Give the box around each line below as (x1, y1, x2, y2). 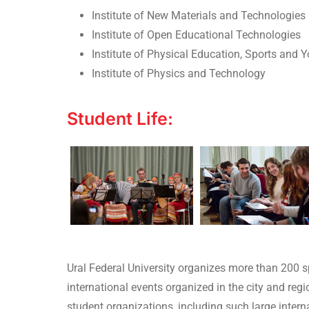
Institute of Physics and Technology (92, 66, 266, 80)
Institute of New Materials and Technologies (92, 8, 306, 22)
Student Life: (67, 108, 173, 129)
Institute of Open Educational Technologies (92, 28, 301, 41)
